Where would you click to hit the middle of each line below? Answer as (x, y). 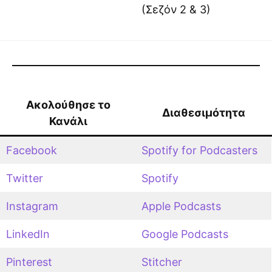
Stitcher (162, 262)
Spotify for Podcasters (199, 150)
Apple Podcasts (181, 206)
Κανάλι (68, 121)
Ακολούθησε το (68, 104)
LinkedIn (28, 234)
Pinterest (29, 262)
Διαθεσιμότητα (204, 112)
